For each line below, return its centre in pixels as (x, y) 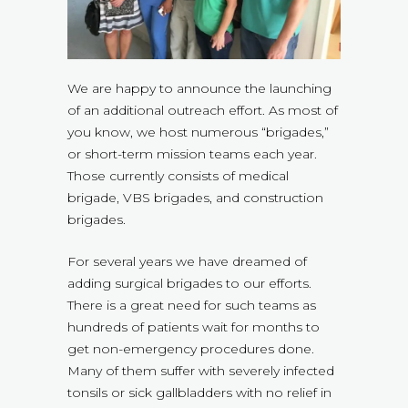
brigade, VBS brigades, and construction (195, 198)
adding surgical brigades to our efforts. (189, 284)
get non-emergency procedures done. (191, 349)
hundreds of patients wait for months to (194, 327)
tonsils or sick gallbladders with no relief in (199, 393)
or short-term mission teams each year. (192, 154)
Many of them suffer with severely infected (201, 371)
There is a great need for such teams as (192, 306)
